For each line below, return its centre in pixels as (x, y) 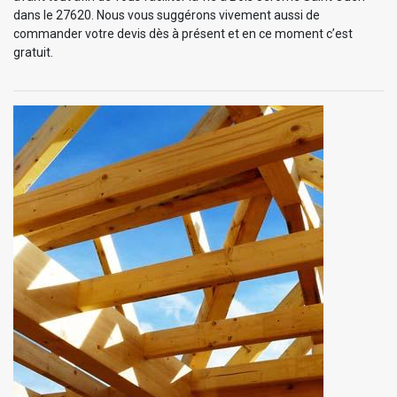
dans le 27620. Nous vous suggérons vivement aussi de (167, 15)
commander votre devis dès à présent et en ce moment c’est (183, 33)
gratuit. (33, 52)
